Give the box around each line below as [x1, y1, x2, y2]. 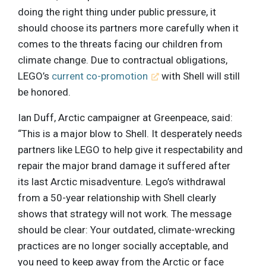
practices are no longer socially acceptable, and [18, 239, 229, 252]
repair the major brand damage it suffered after [18, 159, 230, 172]
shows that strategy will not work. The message [18, 207, 232, 220]
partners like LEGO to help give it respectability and [18, 143, 243, 156]
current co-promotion [52, 69, 148, 82]
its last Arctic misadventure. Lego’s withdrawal [18, 175, 226, 188]
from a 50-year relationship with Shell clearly [18, 191, 216, 204]
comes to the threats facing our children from [18, 37, 223, 50]
